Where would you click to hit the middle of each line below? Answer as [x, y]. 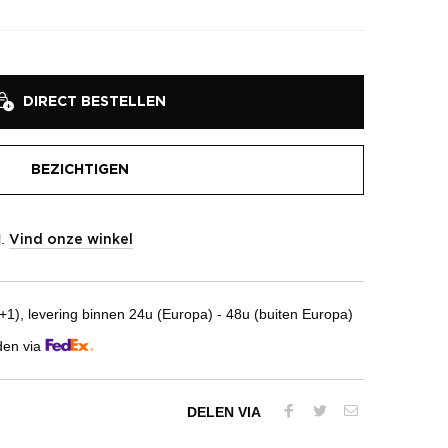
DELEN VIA [224, 411]
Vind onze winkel [71, 239]
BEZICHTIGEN [80, 170]
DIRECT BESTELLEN [94, 102]
